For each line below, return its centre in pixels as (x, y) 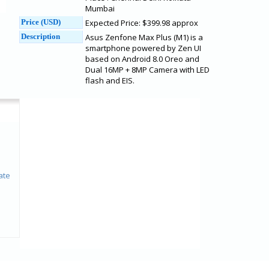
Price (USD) (41, 22)
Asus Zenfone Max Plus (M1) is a (144, 37)
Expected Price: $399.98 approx (142, 23)
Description (41, 36)
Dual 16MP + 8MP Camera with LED (147, 70)
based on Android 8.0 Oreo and (142, 59)
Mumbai (100, 8)
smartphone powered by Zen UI (143, 48)
